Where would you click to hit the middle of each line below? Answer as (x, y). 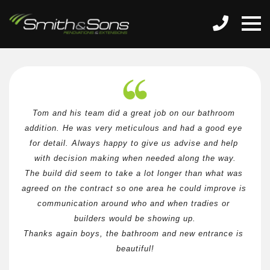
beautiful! (135, 248)
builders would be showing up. (135, 218)
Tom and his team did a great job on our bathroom (133, 113)
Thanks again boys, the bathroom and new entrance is (133, 233)
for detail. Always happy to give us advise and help (133, 143)
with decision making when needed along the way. (135, 158)
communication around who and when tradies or (133, 203)
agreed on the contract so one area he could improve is (134, 188)
